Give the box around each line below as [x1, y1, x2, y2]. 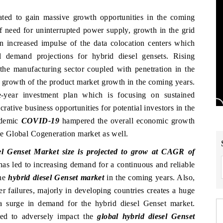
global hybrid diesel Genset [97, 212, 195, 221]
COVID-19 [21, 116, 60, 125]
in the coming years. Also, [104, 173, 195, 182]
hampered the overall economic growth [59, 116, 195, 125]
